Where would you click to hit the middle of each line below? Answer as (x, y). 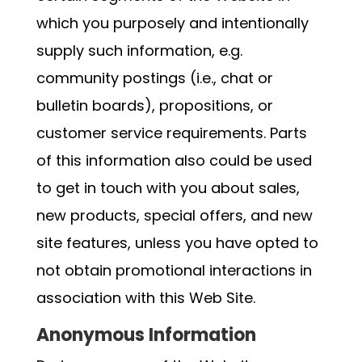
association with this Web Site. (145, 298)
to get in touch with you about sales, (168, 188)
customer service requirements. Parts (171, 133)
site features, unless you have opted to (177, 243)
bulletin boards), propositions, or (154, 105)
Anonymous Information (146, 335)
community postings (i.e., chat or (154, 78)
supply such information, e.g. (139, 51)
